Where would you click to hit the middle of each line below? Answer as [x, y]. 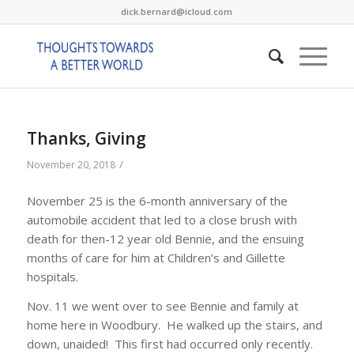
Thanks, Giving [86, 138]
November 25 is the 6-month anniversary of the [157, 200]
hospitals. [52, 276]
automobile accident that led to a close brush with [162, 219]
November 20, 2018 [71, 165]
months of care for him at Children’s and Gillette [156, 257]
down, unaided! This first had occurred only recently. [169, 343]
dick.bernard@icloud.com [177, 11]
